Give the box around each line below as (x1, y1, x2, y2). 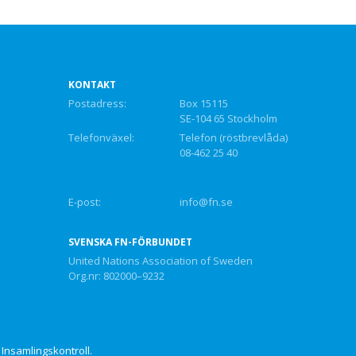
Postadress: (68, 96, 126, 110)
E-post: (68, 195, 101, 209)
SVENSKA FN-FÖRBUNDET (68, 235, 192, 249)
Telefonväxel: (68, 130, 134, 145)
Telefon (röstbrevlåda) (179, 130, 288, 145)
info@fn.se (179, 195, 233, 209)
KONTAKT (68, 78, 116, 91)
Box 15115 (179, 96, 228, 110)
